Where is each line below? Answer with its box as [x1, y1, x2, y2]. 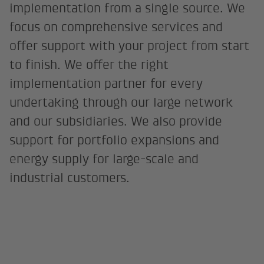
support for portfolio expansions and [9, 132, 220, 147]
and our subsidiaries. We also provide [9, 113, 223, 128]
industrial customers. [9, 170, 130, 185]
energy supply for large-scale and [9, 151, 199, 166]
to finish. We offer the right [9, 57, 169, 72]
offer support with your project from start [9, 38, 250, 53]
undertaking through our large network [9, 94, 233, 110]
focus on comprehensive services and [9, 19, 223, 34]
